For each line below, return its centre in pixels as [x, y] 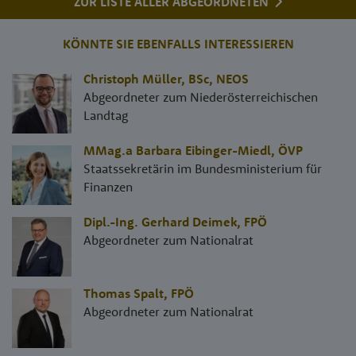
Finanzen [108, 186]
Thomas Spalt [124, 293]
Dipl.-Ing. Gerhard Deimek [160, 221]
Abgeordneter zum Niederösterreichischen [201, 97]
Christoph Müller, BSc [146, 78]
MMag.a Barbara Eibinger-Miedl [177, 150]
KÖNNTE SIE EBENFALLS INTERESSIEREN [178, 43]
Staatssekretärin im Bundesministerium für [203, 168]
